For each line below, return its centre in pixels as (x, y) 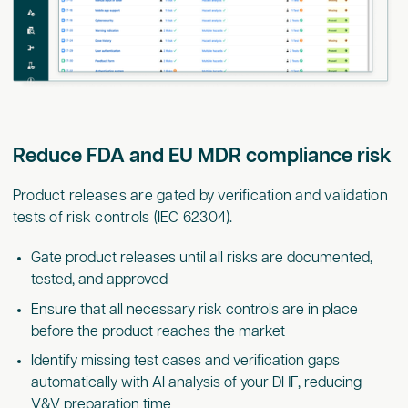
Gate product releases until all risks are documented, (201, 258)
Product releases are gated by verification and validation (200, 196)
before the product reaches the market (158, 331)
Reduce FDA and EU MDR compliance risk (202, 156)
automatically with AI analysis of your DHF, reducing (196, 383)
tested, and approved (99, 280)
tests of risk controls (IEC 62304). (122, 218)
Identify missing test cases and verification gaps (185, 362)
